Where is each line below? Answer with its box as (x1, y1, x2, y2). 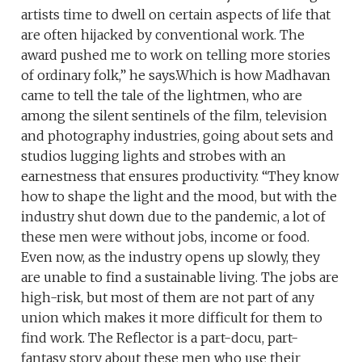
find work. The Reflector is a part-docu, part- (21, 330, 299, 347)
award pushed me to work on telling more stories (21, 47, 331, 64)
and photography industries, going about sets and (21, 128, 335, 145)
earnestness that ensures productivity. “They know (21, 168, 339, 185)
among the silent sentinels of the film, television (21, 107, 328, 124)
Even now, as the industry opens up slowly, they (21, 249, 321, 266)
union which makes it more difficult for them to (21, 309, 323, 326)
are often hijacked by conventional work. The (21, 27, 305, 44)
